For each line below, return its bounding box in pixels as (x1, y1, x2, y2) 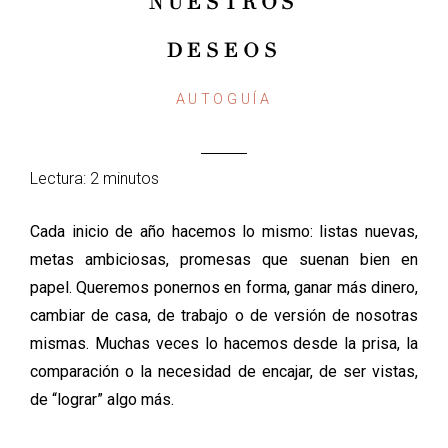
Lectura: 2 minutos (30, 169, 159, 188)
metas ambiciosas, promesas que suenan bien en (30, 250, 418, 269)
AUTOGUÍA (175, 91, 273, 108)
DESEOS (166, 39, 282, 63)
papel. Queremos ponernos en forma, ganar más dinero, (30, 278, 418, 297)
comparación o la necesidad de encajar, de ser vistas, (30, 362, 418, 381)
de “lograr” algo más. (30, 390, 174, 409)
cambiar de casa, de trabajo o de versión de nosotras (30, 306, 418, 325)
